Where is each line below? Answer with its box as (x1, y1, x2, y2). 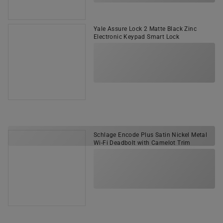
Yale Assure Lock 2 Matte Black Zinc (94, 25, 197, 32)
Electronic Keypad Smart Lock (94, 33, 180, 40)
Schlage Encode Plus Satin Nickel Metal (94, 131, 208, 138)
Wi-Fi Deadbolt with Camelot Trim (94, 139, 191, 146)
